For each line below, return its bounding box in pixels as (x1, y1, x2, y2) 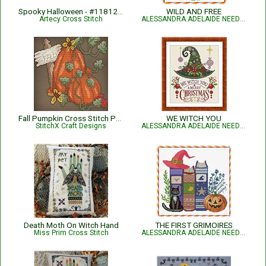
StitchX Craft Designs (36, 122, 106, 130)
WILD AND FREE (166, 7, 221, 16)
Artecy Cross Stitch (39, 15, 103, 23)
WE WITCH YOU (166, 113, 221, 123)
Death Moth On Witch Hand (23, 220, 119, 230)
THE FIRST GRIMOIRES (155, 220, 233, 230)
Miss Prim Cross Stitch (33, 229, 109, 237)
